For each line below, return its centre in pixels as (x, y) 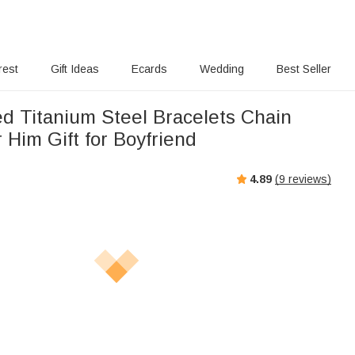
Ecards (149, 69)
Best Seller (304, 69)
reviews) (308, 179)
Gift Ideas (75, 69)
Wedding (222, 69)
